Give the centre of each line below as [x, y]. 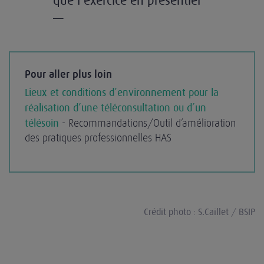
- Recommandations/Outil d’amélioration [147, 123]
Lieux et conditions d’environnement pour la [122, 92]
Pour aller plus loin [68, 74]
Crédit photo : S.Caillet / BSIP [199, 212]
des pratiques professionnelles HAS [100, 138]
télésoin [42, 123]
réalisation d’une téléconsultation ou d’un [115, 108]
